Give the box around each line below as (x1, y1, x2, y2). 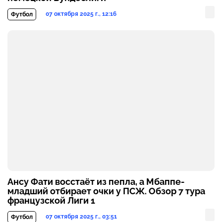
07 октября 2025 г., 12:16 (46, 10, 116, 18)
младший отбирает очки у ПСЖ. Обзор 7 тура (7, 186, 205, 197)
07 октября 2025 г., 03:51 (46, 213, 117, 221)
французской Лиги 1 (7, 195, 95, 206)
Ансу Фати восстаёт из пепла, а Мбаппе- (7, 176, 185, 187)
